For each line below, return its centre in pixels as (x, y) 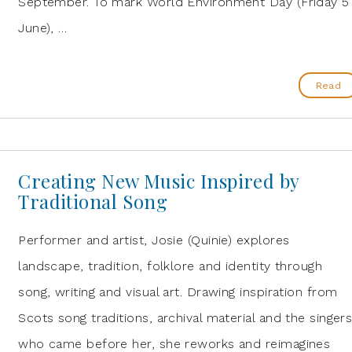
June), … (43, 28)
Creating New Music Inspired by (159, 181)
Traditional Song (93, 201)
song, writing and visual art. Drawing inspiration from (178, 292)
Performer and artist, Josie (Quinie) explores (154, 240)
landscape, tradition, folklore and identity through (170, 266)
